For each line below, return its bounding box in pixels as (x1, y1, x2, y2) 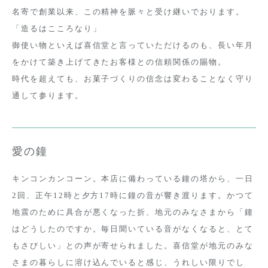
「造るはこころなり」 (12, 23, 102, 33)
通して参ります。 (12, 90, 84, 100)
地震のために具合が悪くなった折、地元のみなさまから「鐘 (12, 207, 254, 217)
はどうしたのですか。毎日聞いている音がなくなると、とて (12, 224, 254, 233)
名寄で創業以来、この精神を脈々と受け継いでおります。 (12, 7, 245, 16)
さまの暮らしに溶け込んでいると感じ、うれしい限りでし (12, 257, 245, 267)
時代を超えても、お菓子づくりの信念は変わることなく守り (12, 74, 254, 83)
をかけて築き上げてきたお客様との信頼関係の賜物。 (12, 57, 227, 66)
